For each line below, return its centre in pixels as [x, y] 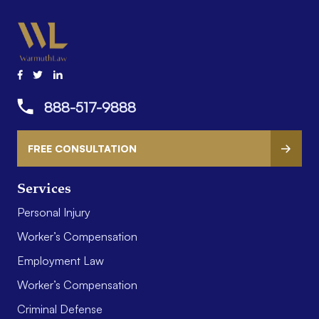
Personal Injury [54, 213]
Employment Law [61, 261]
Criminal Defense [60, 309]
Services [44, 190]
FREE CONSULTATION [82, 149]
